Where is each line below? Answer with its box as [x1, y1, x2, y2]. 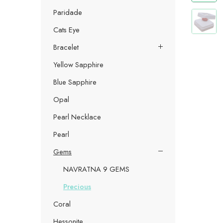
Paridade [53, 6, 82, 17]
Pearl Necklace [53, 111, 101, 122]
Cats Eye [53, 24, 80, 35]
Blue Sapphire [53, 76, 97, 87]
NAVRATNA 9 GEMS [63, 163, 129, 174]
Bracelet [53, 41, 79, 52]
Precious [63, 181, 91, 192]
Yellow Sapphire [53, 59, 104, 70]
